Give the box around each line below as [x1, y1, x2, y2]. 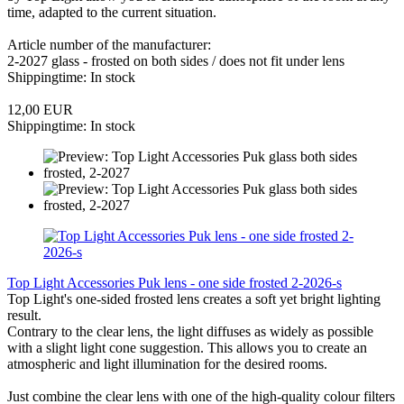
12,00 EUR [7, 101, 73, 117]
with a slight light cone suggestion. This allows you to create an [7, 339, 367, 355]
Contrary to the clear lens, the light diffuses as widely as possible [7, 323, 373, 339]
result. [7, 307, 41, 323]
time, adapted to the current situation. [7, 4, 216, 20]
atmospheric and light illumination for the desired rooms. [7, 355, 327, 372]
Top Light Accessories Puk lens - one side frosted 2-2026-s [7, 274, 342, 290]
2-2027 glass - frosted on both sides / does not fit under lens [7, 52, 344, 69]
